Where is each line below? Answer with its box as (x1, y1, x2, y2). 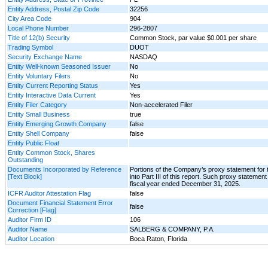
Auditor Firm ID (8, 215, 51, 223)
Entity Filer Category (8, 100, 67, 108)
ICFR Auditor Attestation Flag (8, 189, 91, 197)
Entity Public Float (8, 139, 59, 147)
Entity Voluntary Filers (8, 72, 71, 80)
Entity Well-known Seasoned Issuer (8, 62, 111, 70)
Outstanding (8, 156, 43, 163)
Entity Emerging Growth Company (8, 120, 106, 127)
